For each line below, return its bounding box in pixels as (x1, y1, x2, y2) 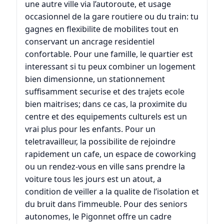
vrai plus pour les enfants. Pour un (24, 123, 155, 135)
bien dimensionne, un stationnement (24, 73, 165, 85)
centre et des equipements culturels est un (24, 111, 187, 122)
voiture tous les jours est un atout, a (24, 173, 161, 185)
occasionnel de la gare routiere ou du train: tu (24, 11, 198, 22)
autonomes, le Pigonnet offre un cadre (24, 211, 171, 222)
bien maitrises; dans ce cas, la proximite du (24, 98, 187, 110)
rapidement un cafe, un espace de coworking (24, 148, 196, 160)
